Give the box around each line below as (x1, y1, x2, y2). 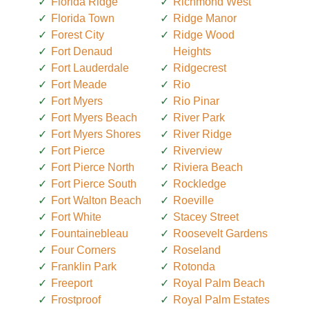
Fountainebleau (51, 227, 128, 239)
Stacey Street (173, 210, 239, 223)
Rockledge (173, 177, 226, 190)
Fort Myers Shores (51, 128, 141, 140)
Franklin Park (51, 260, 117, 272)
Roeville (173, 194, 214, 206)
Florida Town (51, 12, 114, 24)
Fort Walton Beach (51, 194, 141, 206)
